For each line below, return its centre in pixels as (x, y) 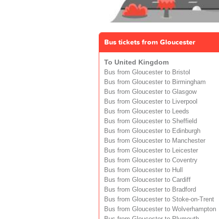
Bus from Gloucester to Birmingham (155, 82)
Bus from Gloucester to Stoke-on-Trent (159, 200)
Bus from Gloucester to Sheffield (151, 121)
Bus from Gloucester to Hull (143, 170)
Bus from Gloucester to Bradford (150, 190)
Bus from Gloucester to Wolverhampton (160, 209)
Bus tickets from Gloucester (150, 43)
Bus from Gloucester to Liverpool (151, 102)
